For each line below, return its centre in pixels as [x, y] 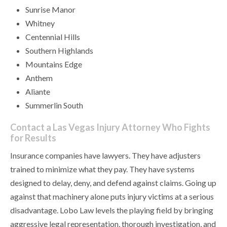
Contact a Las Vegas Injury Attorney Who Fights [110, 127]
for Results [33, 138]
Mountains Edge [54, 64]
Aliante [38, 92]
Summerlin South [54, 105]
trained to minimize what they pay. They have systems [102, 169]
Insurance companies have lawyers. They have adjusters [105, 156]
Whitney [40, 23]
